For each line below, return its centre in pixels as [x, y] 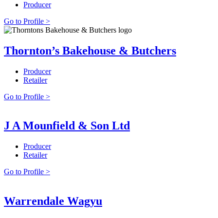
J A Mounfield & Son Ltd [67, 126]
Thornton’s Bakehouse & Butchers [90, 50]
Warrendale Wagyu [53, 201]
